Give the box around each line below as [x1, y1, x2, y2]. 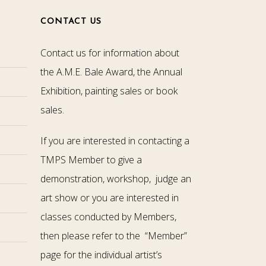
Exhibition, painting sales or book [40, 84, 178, 97]
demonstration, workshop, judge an [40, 172, 191, 185]
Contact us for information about [40, 46, 179, 59]
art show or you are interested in [40, 191, 179, 204]
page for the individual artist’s [40, 248, 162, 261]
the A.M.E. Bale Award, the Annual [40, 65, 182, 78]
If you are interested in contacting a [40, 134, 189, 147]
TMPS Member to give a [40, 153, 142, 166]
